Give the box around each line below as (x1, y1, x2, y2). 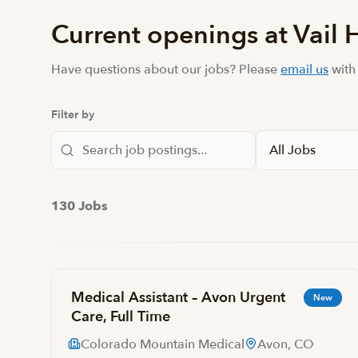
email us (280, 61, 328, 78)
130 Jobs (51, 197, 108, 215)
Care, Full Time (71, 307, 170, 327)
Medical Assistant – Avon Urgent (71, 288, 285, 308)
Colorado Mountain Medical (81, 336, 245, 353)
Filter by (51, 107, 94, 122)
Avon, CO (257, 336, 314, 353)
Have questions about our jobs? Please (51, 61, 280, 78)
